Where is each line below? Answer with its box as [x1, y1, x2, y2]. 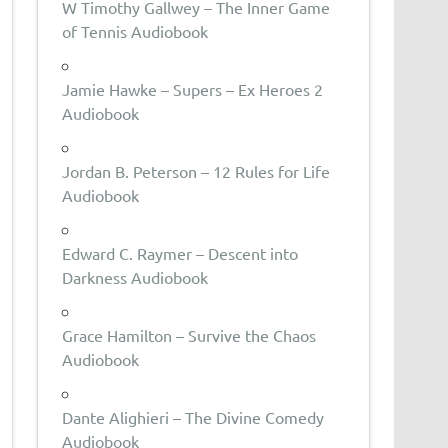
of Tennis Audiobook [62, 20, 209, 41]
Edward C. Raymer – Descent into [62, 242, 299, 263]
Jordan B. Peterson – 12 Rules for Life [62, 160, 331, 181]
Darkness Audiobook [62, 266, 209, 287]
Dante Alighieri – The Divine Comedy [62, 406, 325, 427]
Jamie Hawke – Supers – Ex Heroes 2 [62, 78, 324, 99]
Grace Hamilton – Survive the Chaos [62, 324, 317, 345]
